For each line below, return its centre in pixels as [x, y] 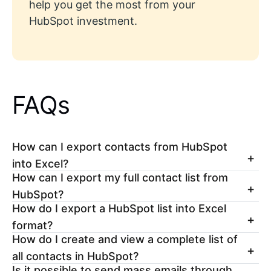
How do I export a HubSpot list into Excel [119, 208]
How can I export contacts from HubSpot [120, 147]
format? [32, 225]
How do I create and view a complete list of [125, 239]
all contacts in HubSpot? [75, 256]
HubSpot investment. [83, 21]
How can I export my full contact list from [120, 178]
